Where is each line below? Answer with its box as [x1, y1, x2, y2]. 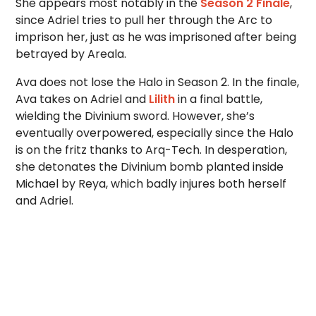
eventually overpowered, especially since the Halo [16, 125, 294, 141]
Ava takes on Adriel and [16, 91, 150, 107]
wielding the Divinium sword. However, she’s [16, 108, 255, 124]
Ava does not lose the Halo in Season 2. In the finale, [16, 74, 300, 90]
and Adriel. [16, 193, 74, 209]
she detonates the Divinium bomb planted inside [16, 159, 284, 175]
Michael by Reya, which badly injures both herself [16, 176, 287, 192]
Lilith [149, 91, 176, 107]
